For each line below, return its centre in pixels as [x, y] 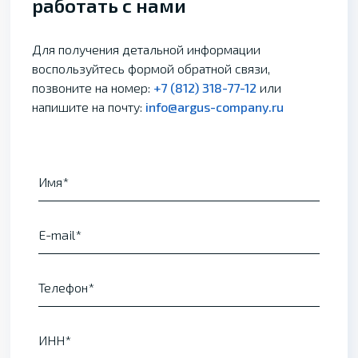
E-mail [56, 235]
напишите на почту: [89, 107]
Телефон [63, 287]
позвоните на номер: [93, 88]
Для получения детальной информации [147, 49]
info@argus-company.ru [215, 107]
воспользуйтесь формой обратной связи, [151, 68]
